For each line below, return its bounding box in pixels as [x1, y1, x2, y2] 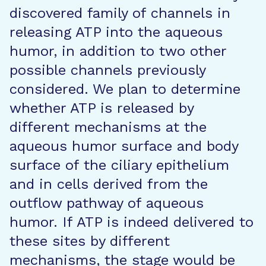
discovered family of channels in [9, 5, 230, 21]
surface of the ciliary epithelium [9, 157, 229, 173]
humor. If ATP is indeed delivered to [9, 214, 254, 230]
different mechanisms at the [9, 119, 207, 135]
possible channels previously [9, 62, 205, 78]
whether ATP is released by [9, 100, 194, 116]
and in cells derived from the [9, 176, 208, 192]
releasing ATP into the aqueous [9, 24, 223, 40]
